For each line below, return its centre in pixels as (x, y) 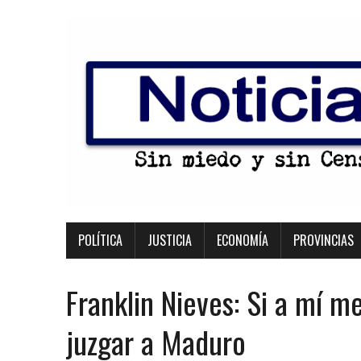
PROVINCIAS (324, 240)
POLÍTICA (100, 240)
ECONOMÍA (243, 240)
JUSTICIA (170, 240)
